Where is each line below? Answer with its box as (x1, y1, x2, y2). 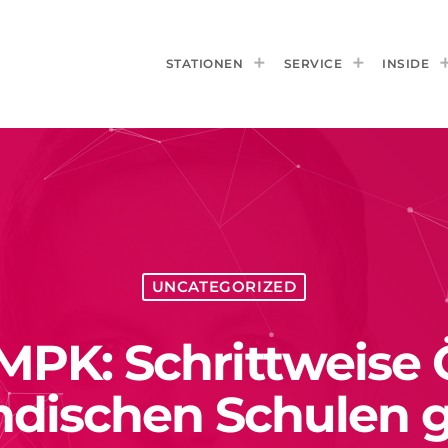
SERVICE (283, 55, 342, 71)
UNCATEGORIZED (151, 277, 297, 297)
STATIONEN (165, 55, 243, 71)
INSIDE (382, 55, 429, 71)
